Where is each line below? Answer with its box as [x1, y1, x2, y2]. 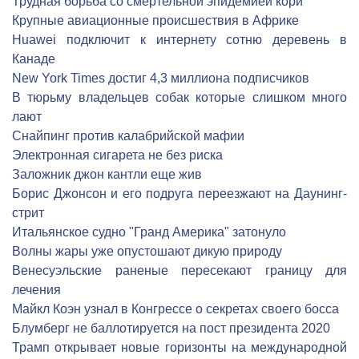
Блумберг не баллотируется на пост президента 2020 [12, 321, 330, 335]
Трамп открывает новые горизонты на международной [12, 341, 347, 354]
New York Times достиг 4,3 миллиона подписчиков [12, 71, 309, 85]
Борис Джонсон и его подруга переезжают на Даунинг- [12, 187, 347, 200]
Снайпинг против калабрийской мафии [12, 129, 244, 143]
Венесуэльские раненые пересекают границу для [12, 264, 347, 277]
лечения [12, 283, 61, 296]
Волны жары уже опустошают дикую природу [12, 244, 282, 258]
